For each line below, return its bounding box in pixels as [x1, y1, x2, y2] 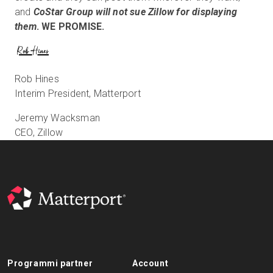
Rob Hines [15, 73, 59, 85]
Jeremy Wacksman [15, 112, 100, 124]
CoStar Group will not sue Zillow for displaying [33, 6, 238, 18]
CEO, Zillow [15, 126, 63, 138]
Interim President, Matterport [15, 87, 141, 99]
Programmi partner [7, 258, 93, 268]
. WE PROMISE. [36, 21, 105, 32]
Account [132, 258, 169, 268]
